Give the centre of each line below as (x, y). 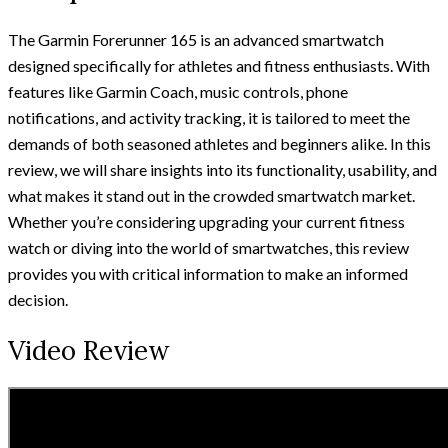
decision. (38, 299)
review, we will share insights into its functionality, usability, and (222, 169)
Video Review (89, 350)
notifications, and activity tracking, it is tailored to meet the (209, 117)
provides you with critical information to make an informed (208, 273)
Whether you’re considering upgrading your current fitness (206, 221)
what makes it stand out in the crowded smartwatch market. (211, 195)
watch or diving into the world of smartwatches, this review (208, 247)
